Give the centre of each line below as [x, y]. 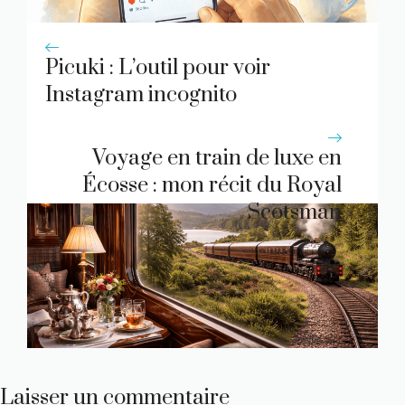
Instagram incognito [141, 95]
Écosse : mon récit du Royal [212, 186]
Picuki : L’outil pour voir [158, 68]
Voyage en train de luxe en [217, 159]
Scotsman [295, 213]
